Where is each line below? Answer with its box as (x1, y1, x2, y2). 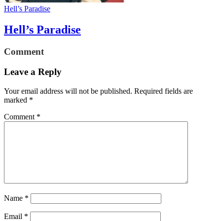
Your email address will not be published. (4, 86, 132, 95)
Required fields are (134, 86, 193, 95)
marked (4, 95, 29, 104)
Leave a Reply (4, 66, 62, 77)
